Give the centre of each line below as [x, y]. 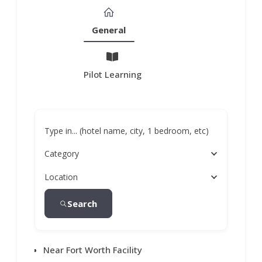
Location [61, 177]
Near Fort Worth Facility [93, 250]
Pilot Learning [112, 75]
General [109, 30]
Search [82, 204]
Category [62, 154]
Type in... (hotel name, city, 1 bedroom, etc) [127, 130]
